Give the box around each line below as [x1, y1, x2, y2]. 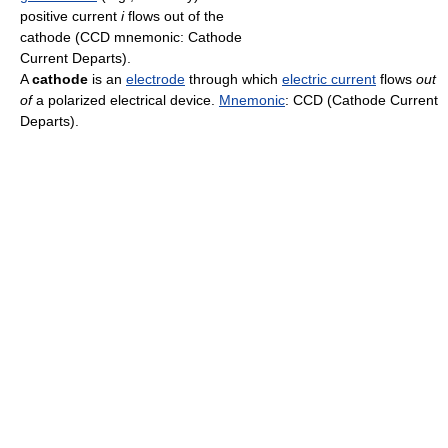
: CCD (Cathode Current [285, 92, 438, 109]
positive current [20, 8, 121, 25]
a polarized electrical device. [32, 92, 219, 109]
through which [185, 71, 282, 88]
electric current [282, 71, 376, 88]
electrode [126, 71, 185, 88]
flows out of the [124, 8, 224, 25]
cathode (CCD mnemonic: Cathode [20, 29, 242, 46]
